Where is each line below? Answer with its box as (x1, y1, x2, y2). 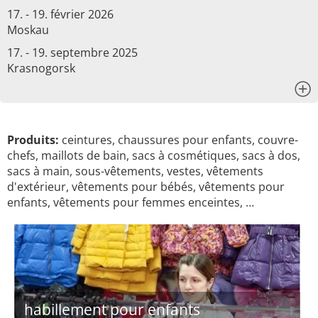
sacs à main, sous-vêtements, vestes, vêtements (7, 163, 263, 179)
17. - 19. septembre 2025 (7, 45, 138, 60)
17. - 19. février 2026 (7, 6, 114, 22)
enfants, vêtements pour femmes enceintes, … (7, 194, 254, 210)
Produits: (7, 132, 59, 148)
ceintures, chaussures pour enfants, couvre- (59, 132, 298, 148)
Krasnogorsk (7, 60, 75, 76)
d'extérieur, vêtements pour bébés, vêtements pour (7, 179, 285, 194)
